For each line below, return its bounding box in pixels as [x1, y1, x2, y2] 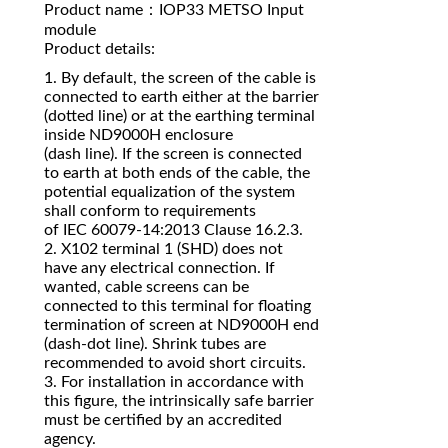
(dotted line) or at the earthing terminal [44, 108, 315, 125]
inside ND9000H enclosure [44, 127, 233, 144]
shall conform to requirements [44, 203, 256, 220]
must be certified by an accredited [44, 412, 282, 429]
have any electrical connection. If [44, 260, 275, 277]
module [44, 22, 96, 39]
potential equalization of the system [44, 184, 295, 201]
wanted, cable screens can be [44, 279, 249, 296]
